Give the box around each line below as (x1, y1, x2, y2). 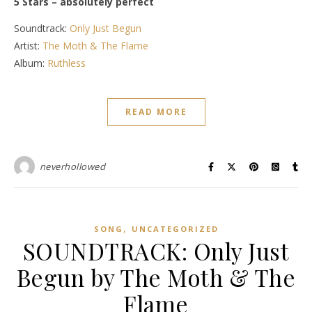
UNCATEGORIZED (131, 224, 219, 235)
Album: (14, 56, 47, 70)
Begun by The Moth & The (16, 262, 296, 293)
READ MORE (125, 106, 187, 118)
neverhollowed (39, 160, 105, 173)
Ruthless (47, 56, 86, 70)
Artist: (14, 39, 42, 53)
